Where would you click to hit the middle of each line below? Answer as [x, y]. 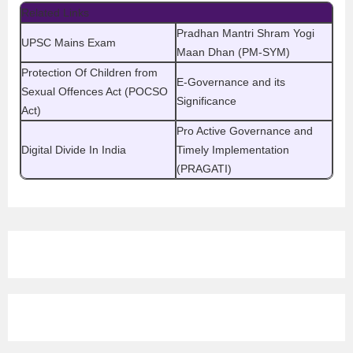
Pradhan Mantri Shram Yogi [245, 33]
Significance [206, 101]
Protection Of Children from [89, 72]
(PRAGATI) [204, 169]
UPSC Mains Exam [69, 43]
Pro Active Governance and [245, 131]
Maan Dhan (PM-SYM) [233, 52]
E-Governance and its [231, 82]
